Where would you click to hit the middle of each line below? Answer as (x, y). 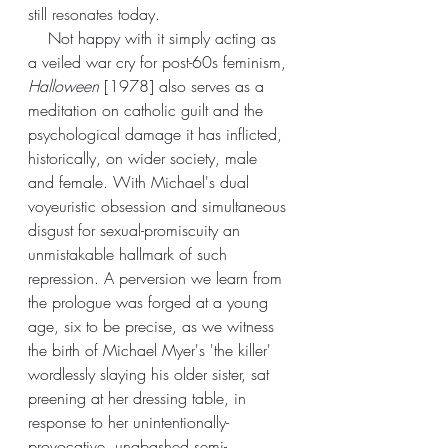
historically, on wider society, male (145, 157)
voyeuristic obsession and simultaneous (159, 205)
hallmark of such (173, 253)
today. (136, 13)
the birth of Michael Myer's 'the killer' (152, 349)
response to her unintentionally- (128, 421)
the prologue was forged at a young (150, 301)
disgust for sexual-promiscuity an (136, 229)
